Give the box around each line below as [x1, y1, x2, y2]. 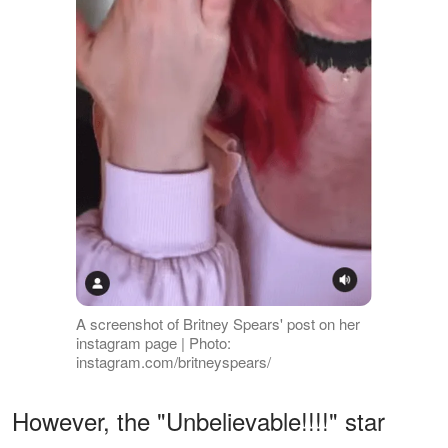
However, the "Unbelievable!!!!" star [12, 403, 385, 439]
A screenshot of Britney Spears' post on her [75, 313, 360, 335]
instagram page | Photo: [75, 332, 231, 354]
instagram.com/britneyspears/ [75, 351, 271, 373]
